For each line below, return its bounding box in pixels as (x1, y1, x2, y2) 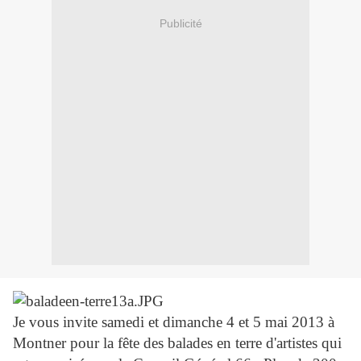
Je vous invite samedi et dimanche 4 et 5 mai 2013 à (13, 313, 334, 331)
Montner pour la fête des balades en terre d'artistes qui (13, 334, 342, 352)
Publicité (159, 16, 202, 30)
